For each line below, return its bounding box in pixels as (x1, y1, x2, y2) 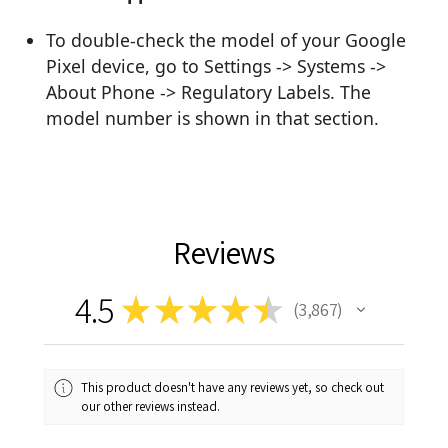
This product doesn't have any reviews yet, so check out (81, 378, 385, 396)
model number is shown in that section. (46, 105, 380, 130)
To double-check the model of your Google (46, 27, 407, 52)
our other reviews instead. (81, 397, 221, 415)
